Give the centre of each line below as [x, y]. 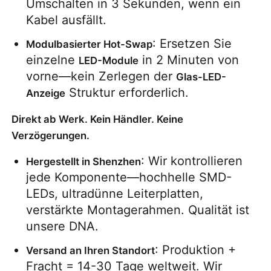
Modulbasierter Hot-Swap [90, 44]
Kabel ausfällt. [67, 20]
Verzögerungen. [51, 136]
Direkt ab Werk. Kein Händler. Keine [98, 119]
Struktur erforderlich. [127, 93]
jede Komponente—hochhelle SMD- [129, 178]
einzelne [53, 60]
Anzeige [46, 93]
